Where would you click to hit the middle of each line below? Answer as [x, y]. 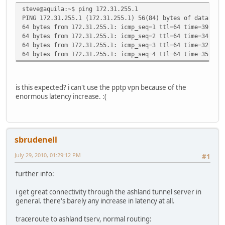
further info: [35, 174]
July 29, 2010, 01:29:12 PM [48, 155]
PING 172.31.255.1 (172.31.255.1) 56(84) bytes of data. [117, 18]
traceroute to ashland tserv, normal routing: [84, 219]
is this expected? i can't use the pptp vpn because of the [101, 88]
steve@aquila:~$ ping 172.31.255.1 [80, 9]
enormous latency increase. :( [61, 97]
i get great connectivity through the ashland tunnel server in [108, 192]
